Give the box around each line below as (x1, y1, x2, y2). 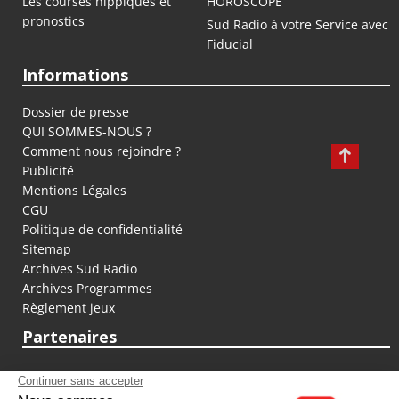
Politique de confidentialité (22, 220, 183, 238)
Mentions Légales (22, 181, 126, 199)
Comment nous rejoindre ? (22, 142, 184, 159)
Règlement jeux (22, 298, 115, 316)
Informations (22, 63, 128, 85)
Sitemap (22, 240, 71, 257)
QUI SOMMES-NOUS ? (22, 122, 151, 140)
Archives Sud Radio (22, 259, 137, 277)
